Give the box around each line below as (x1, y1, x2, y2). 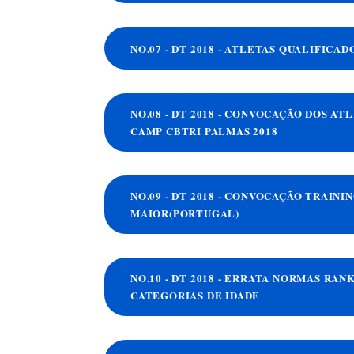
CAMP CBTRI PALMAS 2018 (130, 123, 278, 139)
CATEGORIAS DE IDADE (130, 288, 261, 303)
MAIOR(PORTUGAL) (130, 205, 240, 221)
